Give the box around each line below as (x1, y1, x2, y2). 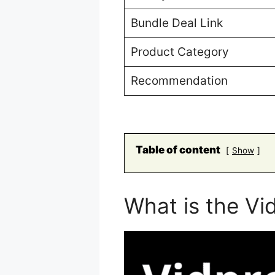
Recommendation (130, 74, 228, 88)
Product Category (130, 45, 229, 60)
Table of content (136, 143, 220, 156)
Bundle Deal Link (130, 16, 223, 31)
